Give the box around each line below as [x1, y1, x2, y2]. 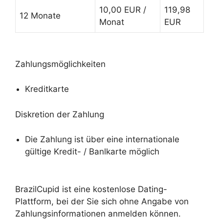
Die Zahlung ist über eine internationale [25, 134, 179, 144]
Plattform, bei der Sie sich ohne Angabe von [15, 197, 189, 207]
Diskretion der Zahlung [15, 109, 104, 120]
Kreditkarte [25, 84, 69, 94]
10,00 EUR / [99, 4, 146, 15]
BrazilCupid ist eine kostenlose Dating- [15, 184, 167, 195]
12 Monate [20, 10, 61, 21]
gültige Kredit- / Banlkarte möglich [25, 146, 159, 156]
